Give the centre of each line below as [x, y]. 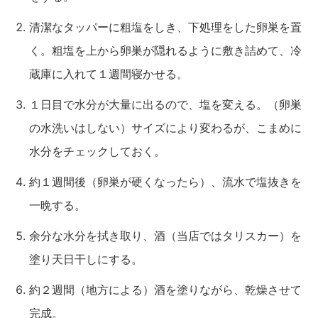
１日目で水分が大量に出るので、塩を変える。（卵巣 [165, 104]
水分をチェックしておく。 [97, 151]
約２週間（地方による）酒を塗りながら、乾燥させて [165, 289]
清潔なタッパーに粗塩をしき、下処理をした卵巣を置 [165, 27]
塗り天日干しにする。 [86, 259]
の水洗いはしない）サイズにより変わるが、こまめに [165, 127]
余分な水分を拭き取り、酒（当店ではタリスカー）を [165, 235]
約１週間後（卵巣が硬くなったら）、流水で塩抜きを [165, 181]
